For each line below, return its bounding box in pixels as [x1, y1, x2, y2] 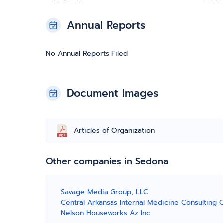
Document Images [67, 85, 158, 101]
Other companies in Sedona [46, 154, 168, 168]
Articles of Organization [74, 125, 155, 136]
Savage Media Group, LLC [61, 187, 148, 197]
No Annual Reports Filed [46, 48, 128, 59]
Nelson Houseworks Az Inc [61, 208, 150, 218]
